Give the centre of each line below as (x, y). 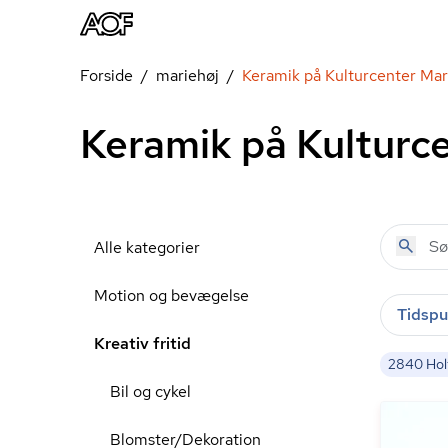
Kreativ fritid (142, 343)
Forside (106, 75)
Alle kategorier (147, 247)
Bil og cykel (150, 391)
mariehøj (187, 75)
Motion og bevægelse (171, 295)
